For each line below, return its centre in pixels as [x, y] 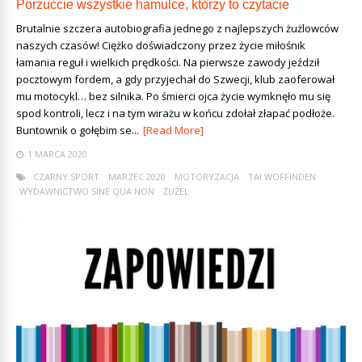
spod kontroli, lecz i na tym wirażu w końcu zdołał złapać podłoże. [175, 113]
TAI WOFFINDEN [282, 177]
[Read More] [173, 130]
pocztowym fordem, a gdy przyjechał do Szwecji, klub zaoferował [175, 79]
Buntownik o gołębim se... [78, 130]
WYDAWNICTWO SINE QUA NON [87, 191]
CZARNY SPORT [66, 177]
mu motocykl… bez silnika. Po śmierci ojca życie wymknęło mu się [173, 96]
